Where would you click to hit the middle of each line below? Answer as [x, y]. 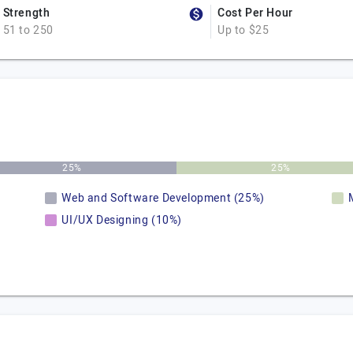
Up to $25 [243, 30]
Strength [26, 13]
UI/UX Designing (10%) [122, 220]
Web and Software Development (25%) [163, 198]
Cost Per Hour [255, 13]
